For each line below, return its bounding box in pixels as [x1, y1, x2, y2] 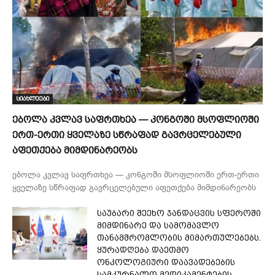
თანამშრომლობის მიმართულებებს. [97, 233, 261, 243]
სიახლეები [16, 95, 49, 103]
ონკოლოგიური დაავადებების [97, 257, 236, 268]
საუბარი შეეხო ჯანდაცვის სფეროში [97, 208, 261, 219]
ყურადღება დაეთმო [97, 245, 190, 255]
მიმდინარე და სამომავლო [97, 220, 220, 231]
